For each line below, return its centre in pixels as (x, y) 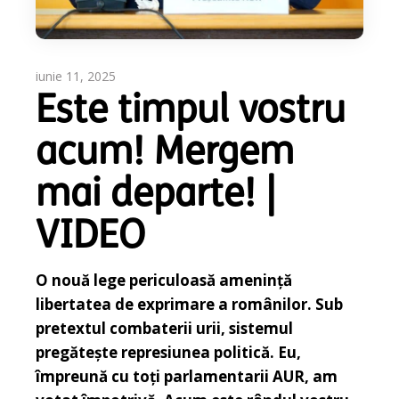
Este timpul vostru (191, 113)
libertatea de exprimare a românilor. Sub (190, 305)
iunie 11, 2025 (76, 77)
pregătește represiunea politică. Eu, (169, 353)
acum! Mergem (165, 155)
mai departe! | (156, 197)
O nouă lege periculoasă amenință (164, 281)
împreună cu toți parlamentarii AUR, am (187, 377)
